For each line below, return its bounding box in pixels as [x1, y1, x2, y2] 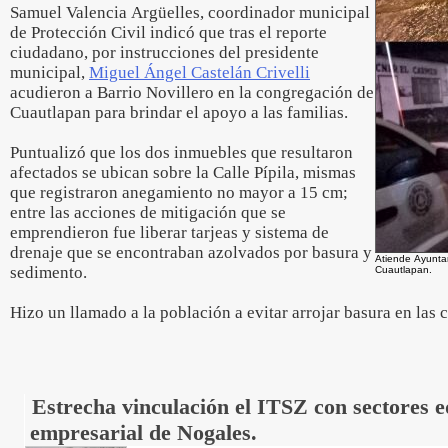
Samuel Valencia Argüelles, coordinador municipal [10, 3, 370, 22]
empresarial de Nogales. [29, 420, 257, 445]
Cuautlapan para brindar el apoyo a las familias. [10, 103, 348, 122]
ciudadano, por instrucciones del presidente [10, 43, 319, 62]
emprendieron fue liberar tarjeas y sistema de [10, 223, 329, 242]
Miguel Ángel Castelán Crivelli [89, 63, 310, 82]
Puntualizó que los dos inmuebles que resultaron [10, 143, 353, 162]
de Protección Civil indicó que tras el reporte [10, 23, 327, 42]
